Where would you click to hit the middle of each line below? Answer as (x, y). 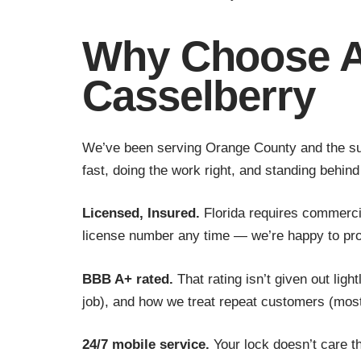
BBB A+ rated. (128, 279)
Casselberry (199, 96)
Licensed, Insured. (141, 214)
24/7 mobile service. (146, 345)
